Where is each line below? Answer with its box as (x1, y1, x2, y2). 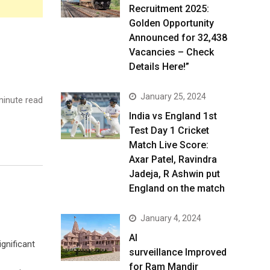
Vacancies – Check (129, 46, 214, 58)
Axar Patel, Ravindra (129, 154, 217, 165)
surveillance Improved (129, 246, 227, 258)
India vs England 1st (129, 110, 217, 122)
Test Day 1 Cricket (129, 125, 209, 136)
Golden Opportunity (129, 17, 214, 29)
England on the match (129, 183, 225, 194)
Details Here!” (129, 61, 189, 72)
